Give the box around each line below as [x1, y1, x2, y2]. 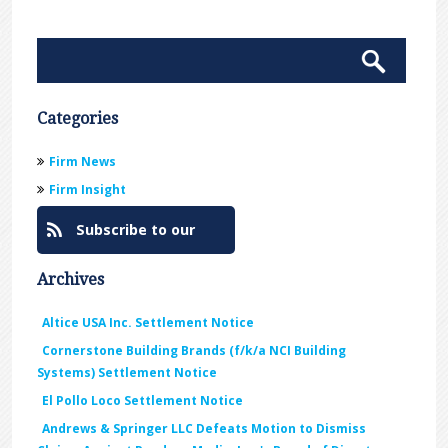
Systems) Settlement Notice [37, 364, 218, 383]
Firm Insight [49, 181, 127, 199]
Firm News [49, 153, 117, 171]
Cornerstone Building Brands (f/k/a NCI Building [42, 342, 347, 360]
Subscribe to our [72, 220, 196, 240]
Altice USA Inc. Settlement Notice [42, 314, 255, 332]
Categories [37, 109, 119, 129]
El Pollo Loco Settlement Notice [42, 392, 244, 410]
